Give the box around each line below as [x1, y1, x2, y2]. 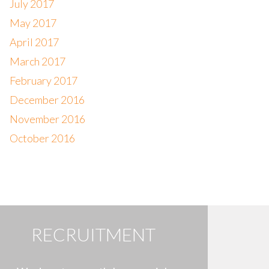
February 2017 [9, 74, 77, 87]
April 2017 [9, 35, 59, 49]
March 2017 [9, 55, 65, 68]
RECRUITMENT [31, 223, 156, 245]
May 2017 [9, 16, 56, 29]
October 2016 [9, 131, 75, 145]
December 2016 [9, 93, 85, 106]
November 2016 [9, 112, 85, 125]
